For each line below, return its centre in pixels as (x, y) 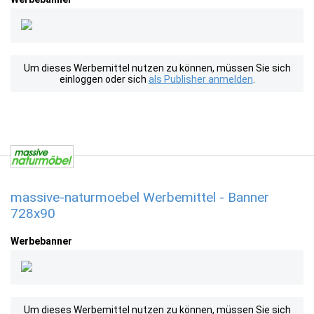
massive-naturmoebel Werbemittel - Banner (140, 197)
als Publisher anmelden (200, 79)
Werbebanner (41, 241)
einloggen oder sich (104, 79)
